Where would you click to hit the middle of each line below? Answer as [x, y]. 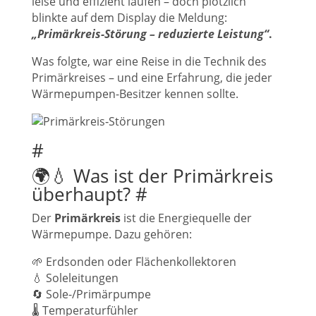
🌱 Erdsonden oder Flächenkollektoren [134, 262]
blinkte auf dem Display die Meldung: [129, 18]
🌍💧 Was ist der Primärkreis [152, 176]
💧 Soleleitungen [75, 278]
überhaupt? [84, 194]
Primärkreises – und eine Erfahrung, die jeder [152, 78]
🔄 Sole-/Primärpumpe [91, 294]
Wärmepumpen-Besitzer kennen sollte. [135, 94]
